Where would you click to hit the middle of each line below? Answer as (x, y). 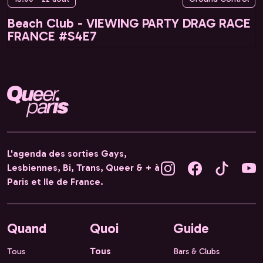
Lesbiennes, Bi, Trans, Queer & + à (83, 168)
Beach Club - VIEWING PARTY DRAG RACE (129, 23)
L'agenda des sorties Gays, (67, 154)
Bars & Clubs (196, 252)
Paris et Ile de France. (55, 182)
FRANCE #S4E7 (52, 36)
